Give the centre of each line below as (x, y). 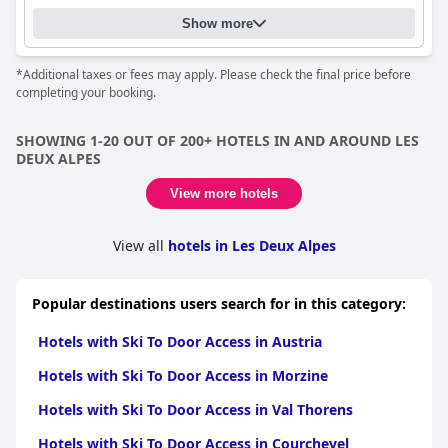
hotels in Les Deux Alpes (251, 245)
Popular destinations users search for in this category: (219, 303)
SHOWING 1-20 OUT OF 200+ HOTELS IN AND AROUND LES (217, 140)
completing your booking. (86, 92)
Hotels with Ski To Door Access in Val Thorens (195, 409)
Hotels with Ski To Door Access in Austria (180, 341)
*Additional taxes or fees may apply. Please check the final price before (213, 74)
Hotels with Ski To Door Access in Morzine (183, 375)
